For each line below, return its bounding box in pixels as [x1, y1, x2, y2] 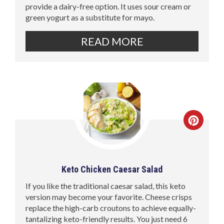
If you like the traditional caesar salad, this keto [25, 180, 186, 190]
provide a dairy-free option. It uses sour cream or [25, 1, 191, 11]
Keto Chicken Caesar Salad [61, 163, 162, 174]
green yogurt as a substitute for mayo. [25, 12, 155, 22]
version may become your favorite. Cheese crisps [25, 191, 192, 201]
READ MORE [80, 34, 143, 47]
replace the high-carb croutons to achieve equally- [25, 202, 196, 212]
